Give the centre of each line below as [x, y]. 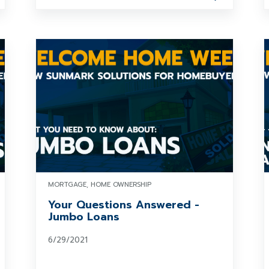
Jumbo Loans [83, 217]
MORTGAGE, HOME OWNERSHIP [99, 185]
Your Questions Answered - [123, 205]
